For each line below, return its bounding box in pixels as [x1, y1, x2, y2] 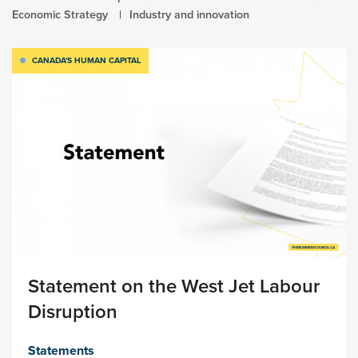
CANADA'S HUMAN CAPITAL [32, 54, 141, 67]
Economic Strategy [12, 6, 108, 24]
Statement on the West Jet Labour [28, 271, 320, 300]
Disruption [28, 296, 117, 326]
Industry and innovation [129, 6, 249, 24]
